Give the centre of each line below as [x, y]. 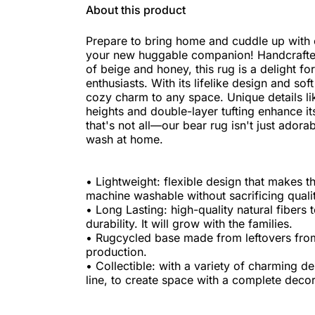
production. [116, 252]
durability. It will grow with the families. [189, 224]
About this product [136, 10]
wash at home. [124, 140]
